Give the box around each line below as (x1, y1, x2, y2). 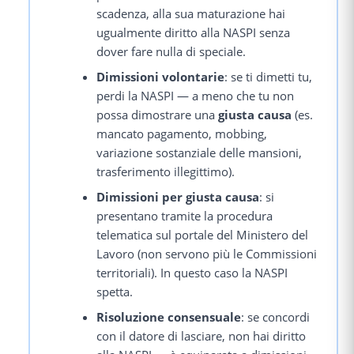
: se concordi (241, 309, 311, 326)
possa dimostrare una (96, 107, 219, 123)
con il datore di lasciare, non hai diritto (96, 328, 307, 345)
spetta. (96, 284, 134, 300)
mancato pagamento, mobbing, (96, 126, 268, 142)
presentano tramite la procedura (96, 208, 273, 224)
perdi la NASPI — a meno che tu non (96, 88, 295, 104)
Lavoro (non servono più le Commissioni (96, 246, 318, 262)
